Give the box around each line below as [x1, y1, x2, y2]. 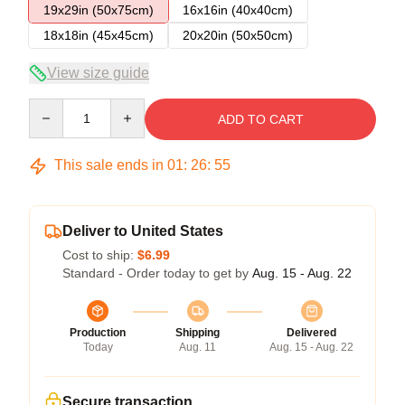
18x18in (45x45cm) [43, 28, 154, 42]
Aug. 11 [179, 341, 216, 353]
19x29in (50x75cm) [43, 3, 154, 17]
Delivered [287, 326, 336, 339]
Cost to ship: [62, 248, 137, 262]
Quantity [28, 99, 76, 114]
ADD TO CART [217, 112, 304, 127]
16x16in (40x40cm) [183, 3, 293, 17]
